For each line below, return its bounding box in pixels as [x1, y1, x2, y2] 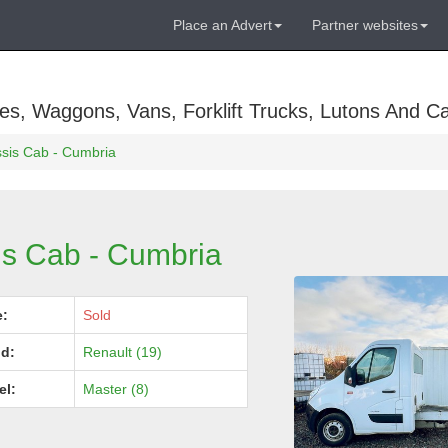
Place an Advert [173, 17, 272, 33]
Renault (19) [83, 344, 163, 360]
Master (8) [83, 381, 150, 397]
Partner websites [312, 17, 418, 33]
